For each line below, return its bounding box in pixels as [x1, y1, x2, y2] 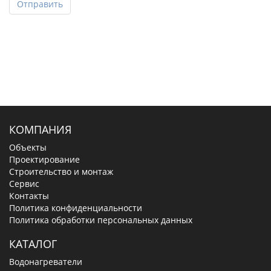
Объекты [9, 141, 47, 153]
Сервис [9, 177, 39, 189]
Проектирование [9, 153, 80, 165]
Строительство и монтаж [9, 165, 113, 177]
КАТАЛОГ [9, 236, 57, 251]
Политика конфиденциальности [9, 201, 142, 214]
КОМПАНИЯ [9, 122, 71, 137]
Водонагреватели [9, 255, 82, 267]
